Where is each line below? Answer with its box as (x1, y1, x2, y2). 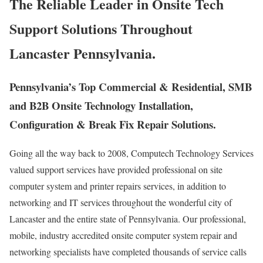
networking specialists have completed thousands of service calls (9, 245, 247, 258)
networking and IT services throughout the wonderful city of (9, 195, 232, 208)
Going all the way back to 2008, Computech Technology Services (9, 146, 254, 159)
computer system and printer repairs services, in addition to (9, 179, 226, 192)
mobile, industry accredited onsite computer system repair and (9, 228, 237, 241)
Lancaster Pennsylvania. (9, 43, 156, 64)
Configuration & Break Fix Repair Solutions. (9, 116, 216, 132)
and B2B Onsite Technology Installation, (9, 97, 193, 113)
